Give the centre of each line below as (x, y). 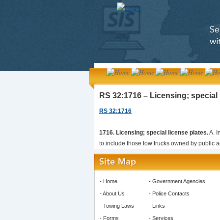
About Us (114, 193)
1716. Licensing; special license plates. (154, 133)
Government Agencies (179, 181)
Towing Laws (119, 206)
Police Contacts (171, 193)
